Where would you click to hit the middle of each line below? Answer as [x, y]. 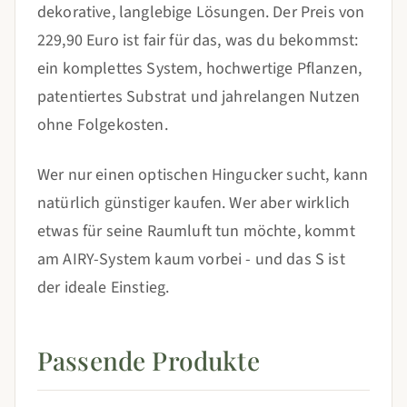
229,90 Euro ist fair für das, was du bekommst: [198, 40]
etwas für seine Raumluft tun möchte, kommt [196, 231]
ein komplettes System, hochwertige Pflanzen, [200, 69]
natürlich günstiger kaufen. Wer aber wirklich [194, 203]
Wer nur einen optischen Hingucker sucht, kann [203, 175]
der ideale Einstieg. [104, 288]
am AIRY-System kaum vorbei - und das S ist [191, 259]
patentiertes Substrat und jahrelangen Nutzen [199, 97]
